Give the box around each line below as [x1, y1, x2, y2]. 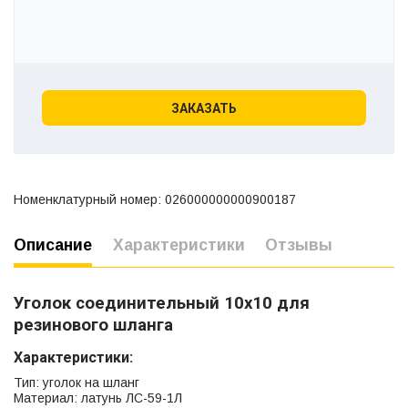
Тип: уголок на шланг [14, 375, 139, 391]
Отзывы [265, 236, 332, 255]
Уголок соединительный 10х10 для [14, 293, 310, 314]
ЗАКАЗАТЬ [171, 100, 237, 116]
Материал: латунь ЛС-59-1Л [14, 391, 182, 406]
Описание [14, 236, 92, 255]
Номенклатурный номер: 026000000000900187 [14, 192, 296, 208]
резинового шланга [14, 315, 173, 336]
